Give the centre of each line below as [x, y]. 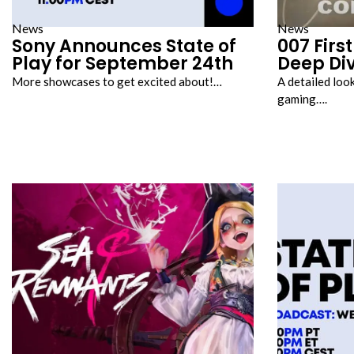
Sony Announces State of [124, 46]
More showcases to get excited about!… [117, 81]
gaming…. [302, 99]
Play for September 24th [122, 64]
